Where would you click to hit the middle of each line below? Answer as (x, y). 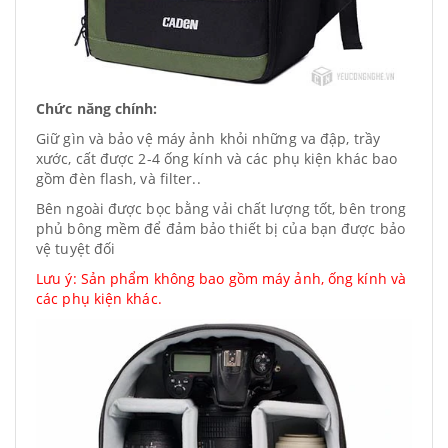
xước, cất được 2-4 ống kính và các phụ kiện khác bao (217, 158)
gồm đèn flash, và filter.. (118, 178)
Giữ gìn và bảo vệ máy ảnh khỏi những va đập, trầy (208, 138)
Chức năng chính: (97, 108)
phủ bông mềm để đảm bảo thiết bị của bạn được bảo (220, 228)
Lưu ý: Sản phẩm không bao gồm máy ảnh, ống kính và (221, 278)
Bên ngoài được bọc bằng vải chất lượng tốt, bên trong (221, 208)
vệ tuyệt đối (76, 248)
